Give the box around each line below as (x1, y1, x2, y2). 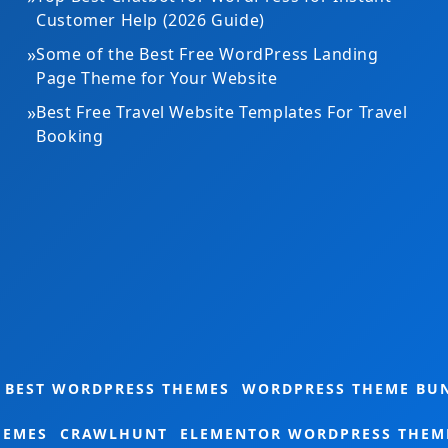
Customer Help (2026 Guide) (36, 9, 265, 31)
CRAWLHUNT (60, 424, 168, 443)
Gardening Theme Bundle (154, 214, 368, 235)
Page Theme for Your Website (36, 67, 283, 89)
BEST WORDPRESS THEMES (4, 379, 230, 398)
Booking (36, 125, 104, 147)
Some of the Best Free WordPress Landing (36, 43, 379, 65)
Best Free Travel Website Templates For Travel (36, 101, 408, 123)
